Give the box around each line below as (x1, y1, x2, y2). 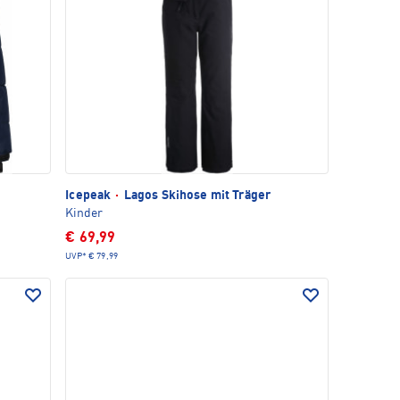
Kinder (65, 207, 104, 221)
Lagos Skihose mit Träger (121, 189, 271, 203)
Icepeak (65, 189, 114, 203)
